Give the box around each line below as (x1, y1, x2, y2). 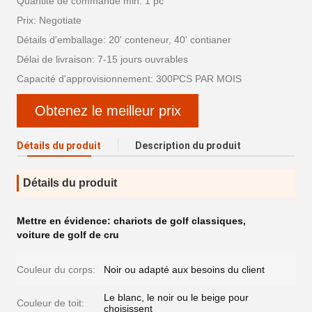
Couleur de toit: (17, 297, 84, 309)
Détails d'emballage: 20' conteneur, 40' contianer (17, 34, 231, 45)
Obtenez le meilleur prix (34, 103, 181, 118)
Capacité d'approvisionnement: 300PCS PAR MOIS (17, 73, 242, 84)
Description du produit (135, 140, 241, 151)
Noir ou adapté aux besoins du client (104, 264, 265, 275)
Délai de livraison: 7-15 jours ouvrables (17, 54, 188, 65)
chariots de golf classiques (114, 215, 243, 226)
